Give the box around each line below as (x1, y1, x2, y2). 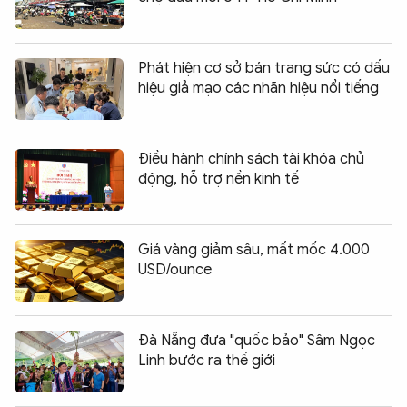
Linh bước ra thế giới (138, 351, 275, 370)
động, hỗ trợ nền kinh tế (138, 169, 299, 188)
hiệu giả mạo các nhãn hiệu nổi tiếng (138, 78, 379, 97)
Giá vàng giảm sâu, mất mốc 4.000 (138, 240, 370, 259)
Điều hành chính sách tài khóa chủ (138, 149, 364, 168)
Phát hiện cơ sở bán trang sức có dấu (138, 58, 390, 77)
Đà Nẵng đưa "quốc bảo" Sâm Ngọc (138, 331, 375, 350)
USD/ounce (138, 260, 212, 279)
